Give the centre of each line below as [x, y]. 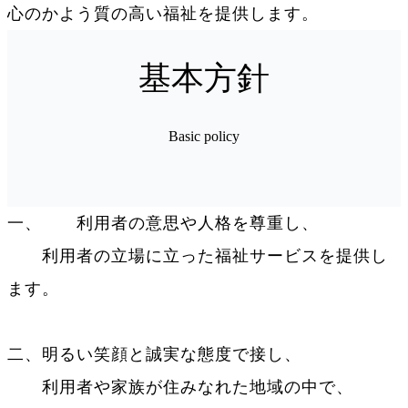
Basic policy [204, 137]
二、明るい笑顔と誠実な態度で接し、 [154, 355]
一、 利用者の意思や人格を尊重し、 [163, 224]
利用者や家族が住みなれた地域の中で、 [180, 388]
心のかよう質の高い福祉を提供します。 [163, 13]
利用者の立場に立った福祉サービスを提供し [198, 256]
